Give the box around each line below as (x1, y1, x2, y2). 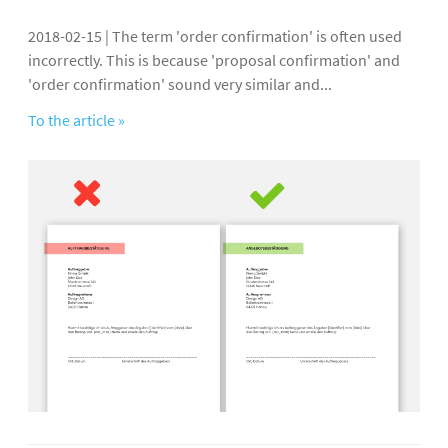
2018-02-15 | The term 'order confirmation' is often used (28, 25, 402, 46)
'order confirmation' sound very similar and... (28, 73, 332, 94)
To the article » (28, 109, 125, 130)
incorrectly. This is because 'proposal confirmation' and (28, 49, 400, 70)
